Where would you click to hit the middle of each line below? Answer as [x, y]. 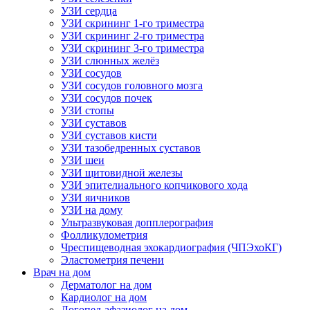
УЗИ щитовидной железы [122, 173]
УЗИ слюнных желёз [110, 61]
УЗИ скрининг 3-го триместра [133, 48]
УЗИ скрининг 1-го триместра [133, 23]
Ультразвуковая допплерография [137, 222]
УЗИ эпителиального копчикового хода [154, 185]
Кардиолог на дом [104, 297]
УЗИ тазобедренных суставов [131, 148]
